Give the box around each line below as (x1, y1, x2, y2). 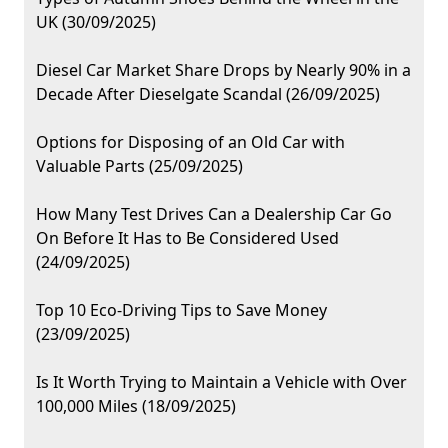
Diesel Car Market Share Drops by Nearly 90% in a (36, 59, 411, 82)
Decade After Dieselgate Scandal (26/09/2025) (36, 83, 380, 106)
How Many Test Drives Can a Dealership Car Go (36, 203, 392, 226)
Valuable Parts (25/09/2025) (36, 155, 243, 178)
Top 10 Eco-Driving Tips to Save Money (36, 299, 327, 322)
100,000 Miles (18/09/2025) (36, 395, 236, 418)
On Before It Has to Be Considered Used (36, 227, 339, 250)
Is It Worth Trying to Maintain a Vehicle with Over (36, 371, 407, 394)
